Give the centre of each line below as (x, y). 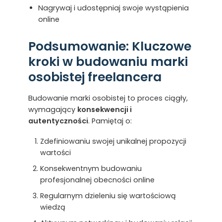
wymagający (53, 109)
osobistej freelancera (95, 77)
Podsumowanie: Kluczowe (110, 46)
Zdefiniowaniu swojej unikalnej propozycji (113, 141)
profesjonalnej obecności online (97, 180)
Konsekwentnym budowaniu (91, 168)
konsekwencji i (104, 109)
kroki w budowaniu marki (108, 61)
